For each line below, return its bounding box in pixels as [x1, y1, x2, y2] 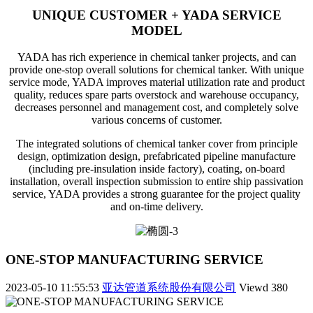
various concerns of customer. [91, 114, 222, 126]
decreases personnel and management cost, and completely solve [15, 101, 298, 114]
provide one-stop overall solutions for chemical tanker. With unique [9, 64, 304, 76]
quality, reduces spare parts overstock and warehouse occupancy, [14, 89, 299, 101]
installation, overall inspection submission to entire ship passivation [10, 175, 303, 188]
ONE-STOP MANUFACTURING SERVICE [6, 252, 263, 268]
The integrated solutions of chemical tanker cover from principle [15, 138, 298, 150]
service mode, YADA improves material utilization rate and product [8, 76, 305, 89]
